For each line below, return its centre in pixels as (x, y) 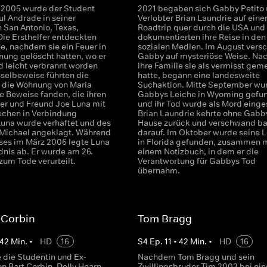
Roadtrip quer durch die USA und (201, 27)
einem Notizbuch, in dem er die (198, 151)
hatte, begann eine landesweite (198, 75)
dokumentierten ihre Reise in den (201, 37)
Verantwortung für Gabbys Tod (196, 161)
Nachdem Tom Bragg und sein (196, 257)
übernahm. (159, 170)
